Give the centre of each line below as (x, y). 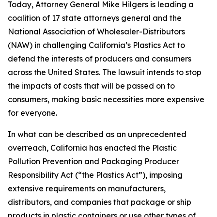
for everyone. (32, 113)
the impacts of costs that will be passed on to (91, 86)
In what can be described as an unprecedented (97, 134)
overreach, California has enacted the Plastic (92, 148)
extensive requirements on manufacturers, (87, 188)
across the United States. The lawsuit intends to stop (105, 72)
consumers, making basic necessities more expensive (106, 99)
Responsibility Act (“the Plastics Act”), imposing (95, 175)
